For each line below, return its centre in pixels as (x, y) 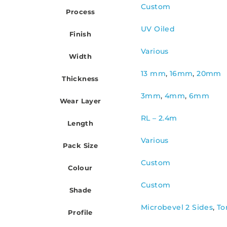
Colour (80, 168)
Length (80, 123)
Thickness (80, 79)
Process (80, 12)
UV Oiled (158, 29)
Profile (80, 213)
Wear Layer (80, 101)
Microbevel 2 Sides (177, 207)
